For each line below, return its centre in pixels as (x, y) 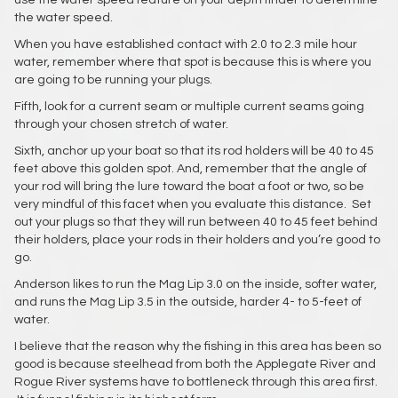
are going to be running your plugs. (113, 80)
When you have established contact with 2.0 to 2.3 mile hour (186, 45)
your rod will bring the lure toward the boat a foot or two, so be (189, 187)
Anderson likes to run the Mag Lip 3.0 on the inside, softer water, (195, 285)
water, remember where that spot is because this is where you (193, 63)
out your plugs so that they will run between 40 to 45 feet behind (196, 223)
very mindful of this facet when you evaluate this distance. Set (193, 205)
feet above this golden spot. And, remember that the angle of (191, 169)
